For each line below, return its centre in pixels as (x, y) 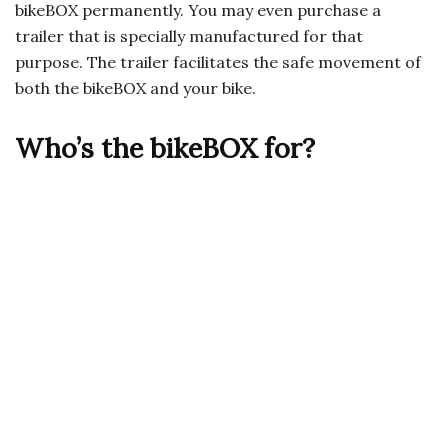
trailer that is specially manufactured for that (189, 36)
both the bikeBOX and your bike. (135, 88)
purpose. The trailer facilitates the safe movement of (218, 62)
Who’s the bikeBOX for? (165, 148)
